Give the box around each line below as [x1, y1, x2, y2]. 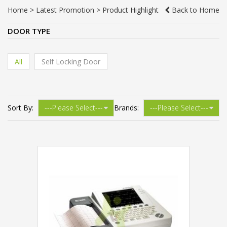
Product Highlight [102, 5, 159, 15]
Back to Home [170, 5, 219, 15]
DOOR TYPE [8, 26, 50, 36]
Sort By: [8, 103, 33, 112]
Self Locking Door [42, 57, 100, 66]
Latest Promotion [36, 5, 94, 15]
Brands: [114, 103, 139, 112]
